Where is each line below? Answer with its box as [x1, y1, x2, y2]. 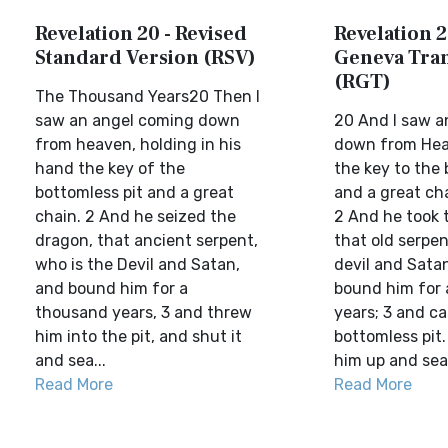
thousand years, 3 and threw [35, 303, 252, 322]
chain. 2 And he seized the [35, 207, 236, 226]
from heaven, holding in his [35, 135, 241, 154]
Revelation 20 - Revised [35, 21, 247, 47]
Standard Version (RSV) [35, 45, 256, 71]
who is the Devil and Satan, [35, 255, 240, 274]
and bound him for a [35, 279, 188, 298]
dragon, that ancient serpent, [35, 231, 258, 250]
